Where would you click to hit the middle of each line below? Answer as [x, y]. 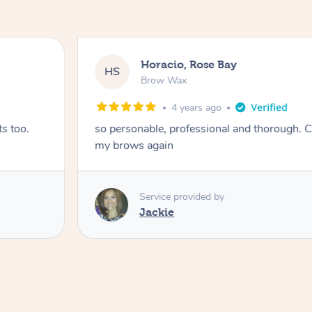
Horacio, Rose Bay [189, 64]
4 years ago [197, 108]
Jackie [157, 212]
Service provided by [182, 196]
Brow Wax [164, 80]
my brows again [134, 146]
